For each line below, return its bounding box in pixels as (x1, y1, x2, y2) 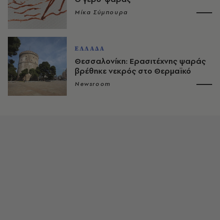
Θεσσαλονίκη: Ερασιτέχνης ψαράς (75, 55, 206, 66)
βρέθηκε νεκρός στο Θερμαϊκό (75, 65, 191, 76)
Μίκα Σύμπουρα (75, 8, 128, 16)
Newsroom (75, 80, 111, 88)
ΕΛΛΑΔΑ (75, 44, 105, 53)
